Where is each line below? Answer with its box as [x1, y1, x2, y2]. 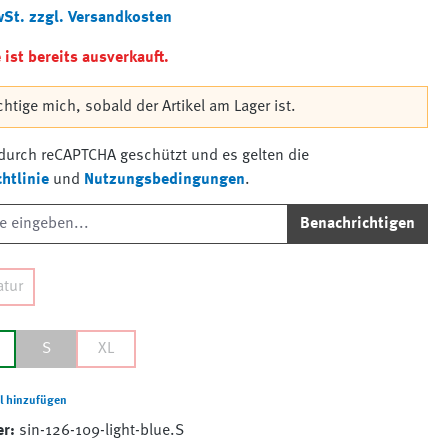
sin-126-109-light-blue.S [19, 423, 185, 440]
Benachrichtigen [299, 216, 415, 232]
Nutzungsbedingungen [84, 172, 246, 188]
